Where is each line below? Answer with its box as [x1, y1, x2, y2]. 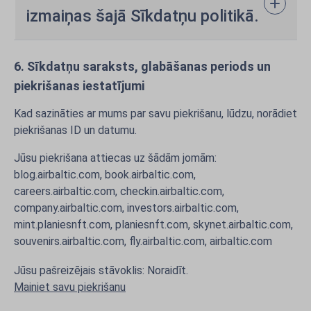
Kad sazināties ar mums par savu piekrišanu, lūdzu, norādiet [14, 107, 297, 120]
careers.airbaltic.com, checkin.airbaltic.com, [14, 185, 224, 198]
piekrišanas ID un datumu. [14, 124, 137, 137]
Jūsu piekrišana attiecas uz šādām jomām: [14, 151, 217, 165]
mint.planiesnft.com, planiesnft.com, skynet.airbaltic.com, [14, 218, 293, 231]
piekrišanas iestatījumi [14, 78, 144, 93]
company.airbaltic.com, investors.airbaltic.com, [14, 201, 239, 215]
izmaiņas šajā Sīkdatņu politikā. [26, 6, 259, 26]
